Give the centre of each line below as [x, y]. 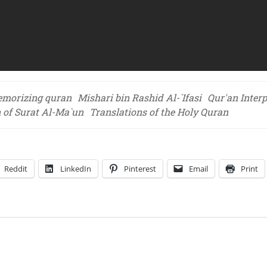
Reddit [16, 169]
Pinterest [140, 169]
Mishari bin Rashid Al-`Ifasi [139, 97]
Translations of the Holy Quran [159, 112]
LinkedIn [76, 169]
